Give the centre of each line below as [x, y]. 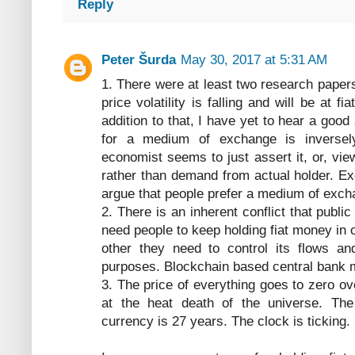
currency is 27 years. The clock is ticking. [226, 322]
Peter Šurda [139, 60]
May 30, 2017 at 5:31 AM [254, 60]
